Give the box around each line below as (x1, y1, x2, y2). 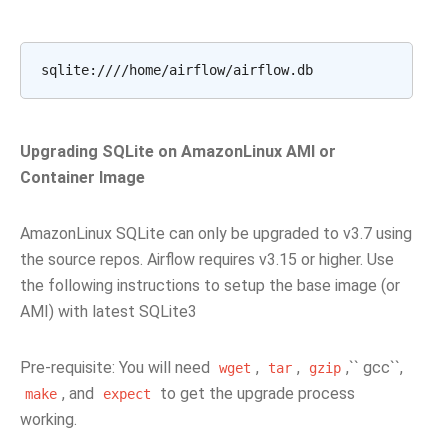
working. (20, 410, 77, 429)
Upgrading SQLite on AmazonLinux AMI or (20, 142, 336, 161)
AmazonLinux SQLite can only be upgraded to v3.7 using (20, 224, 412, 243)
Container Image (20, 168, 145, 187)
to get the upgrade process (156, 384, 355, 403)
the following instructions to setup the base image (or (20, 276, 400, 295)
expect (103, 386, 151, 402)
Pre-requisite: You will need (20, 358, 214, 377)
